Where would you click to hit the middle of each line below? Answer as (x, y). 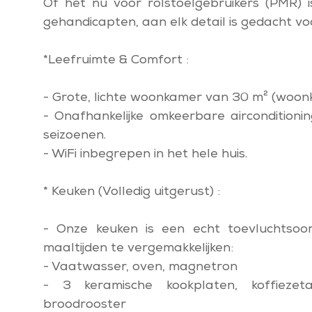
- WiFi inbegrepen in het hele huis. (145, 155)
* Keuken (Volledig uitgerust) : (132, 192)
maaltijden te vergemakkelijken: (138, 249)
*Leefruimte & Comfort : (116, 61)
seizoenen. (75, 136)
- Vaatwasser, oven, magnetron (140, 267)
